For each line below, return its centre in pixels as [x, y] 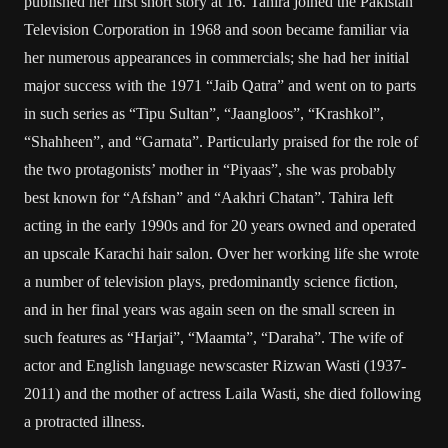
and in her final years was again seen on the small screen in [209, 309]
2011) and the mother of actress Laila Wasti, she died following [222, 393]
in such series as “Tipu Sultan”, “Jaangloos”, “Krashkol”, [204, 113]
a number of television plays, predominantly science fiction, [211, 281]
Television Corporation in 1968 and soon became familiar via [216, 29]
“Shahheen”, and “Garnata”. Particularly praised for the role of [221, 141]
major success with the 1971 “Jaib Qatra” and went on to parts [220, 85]
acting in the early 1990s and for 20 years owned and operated [220, 225]
